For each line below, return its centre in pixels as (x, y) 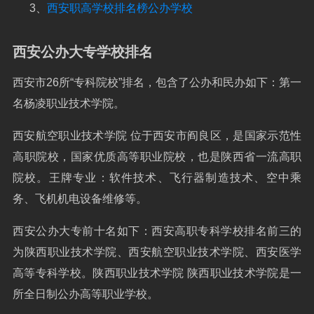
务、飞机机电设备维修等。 (80, 199)
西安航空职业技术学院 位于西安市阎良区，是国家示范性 (157, 136)
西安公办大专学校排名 (83, 52)
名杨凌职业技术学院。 (69, 103)
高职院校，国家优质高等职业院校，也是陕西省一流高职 (157, 157)
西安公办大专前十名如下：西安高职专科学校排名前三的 (157, 231)
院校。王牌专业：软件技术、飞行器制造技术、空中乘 (157, 178)
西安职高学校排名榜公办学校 (120, 8)
